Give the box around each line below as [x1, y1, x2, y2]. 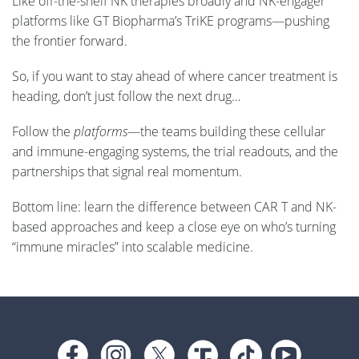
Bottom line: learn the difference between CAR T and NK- [12, 198, 337, 216]
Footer [12, 323, 74, 346]
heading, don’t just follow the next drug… [12, 87, 244, 106]
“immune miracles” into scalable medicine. [12, 238, 253, 256]
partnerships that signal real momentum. [12, 163, 242, 181]
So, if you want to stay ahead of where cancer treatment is [12, 67, 337, 86]
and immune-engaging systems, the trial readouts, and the [12, 143, 338, 161]
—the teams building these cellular [127, 123, 325, 141]
